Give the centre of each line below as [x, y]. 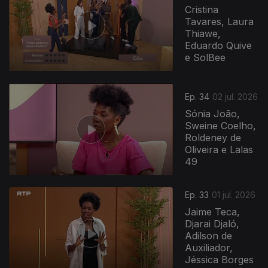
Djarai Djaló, [212, 224]
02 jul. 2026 [235, 97]
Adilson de [209, 236]
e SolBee [205, 58]
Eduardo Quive [219, 46]
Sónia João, [213, 114]
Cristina [202, 10]
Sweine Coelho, [221, 126]
